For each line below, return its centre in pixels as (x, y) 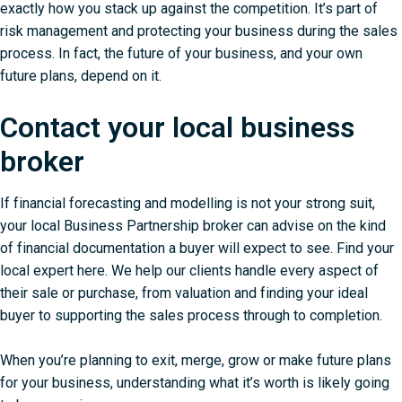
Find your (365, 248)
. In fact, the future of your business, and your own (207, 54)
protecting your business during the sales (267, 31)
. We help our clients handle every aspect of (242, 270)
